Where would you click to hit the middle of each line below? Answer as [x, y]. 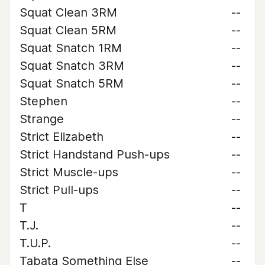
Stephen [43, 101]
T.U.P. [35, 243]
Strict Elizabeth [62, 137]
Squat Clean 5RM [68, 30]
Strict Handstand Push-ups [95, 154]
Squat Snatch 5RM [72, 83]
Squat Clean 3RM [68, 12]
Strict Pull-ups [59, 190]
